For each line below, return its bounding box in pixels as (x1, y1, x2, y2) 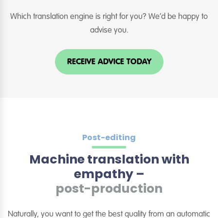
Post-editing (82, 132, 136, 144)
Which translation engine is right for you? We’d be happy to (10, 12, 208, 21)
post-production (55, 180, 163, 198)
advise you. (90, 26, 128, 35)
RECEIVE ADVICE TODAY (67, 57, 151, 66)
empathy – (73, 165, 145, 183)
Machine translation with (29, 151, 189, 168)
